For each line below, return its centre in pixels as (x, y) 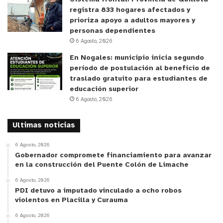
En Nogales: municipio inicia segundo (137, 58)
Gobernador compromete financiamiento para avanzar (113, 155)
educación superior (104, 89)
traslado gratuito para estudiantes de (139, 79)
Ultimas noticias (44, 125)
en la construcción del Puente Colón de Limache (102, 165)
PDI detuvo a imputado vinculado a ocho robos (98, 191)
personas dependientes (112, 31)
